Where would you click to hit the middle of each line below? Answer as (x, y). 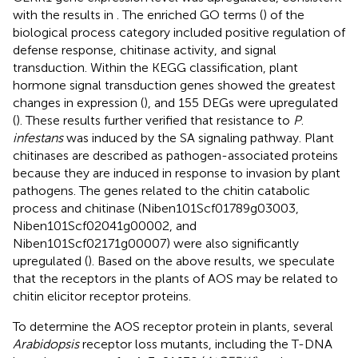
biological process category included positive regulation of (179, 33)
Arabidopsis (46, 344)
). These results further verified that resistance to (155, 121)
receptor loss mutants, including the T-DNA (206, 344)
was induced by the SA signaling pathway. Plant (199, 138)
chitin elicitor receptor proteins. (102, 296)
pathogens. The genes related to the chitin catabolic (161, 191)
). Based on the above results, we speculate (211, 261)
